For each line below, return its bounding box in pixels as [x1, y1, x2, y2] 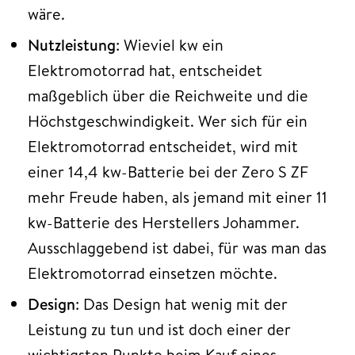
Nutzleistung [28, 33, 116, 55]
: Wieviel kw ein [116, 33, 223, 55]
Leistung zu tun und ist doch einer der [28, 318, 291, 340]
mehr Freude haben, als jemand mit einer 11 [28, 185, 327, 208]
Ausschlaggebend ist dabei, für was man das [28, 236, 326, 258]
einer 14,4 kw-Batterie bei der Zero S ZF [28, 160, 308, 182]
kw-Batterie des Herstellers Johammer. [28, 211, 300, 233]
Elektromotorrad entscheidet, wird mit [28, 135, 298, 157]
